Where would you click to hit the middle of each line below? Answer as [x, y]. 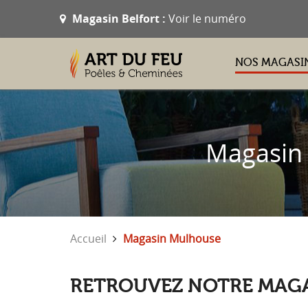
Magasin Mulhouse [172, 239]
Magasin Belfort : [119, 19]
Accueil [88, 239]
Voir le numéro [207, 19]
